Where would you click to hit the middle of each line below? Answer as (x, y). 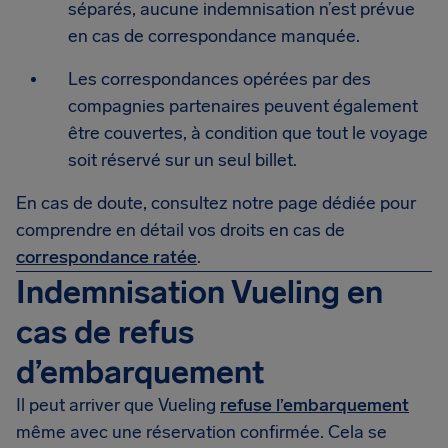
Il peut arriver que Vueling (118, 405)
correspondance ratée (106, 257)
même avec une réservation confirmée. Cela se (201, 432)
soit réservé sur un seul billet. (182, 160)
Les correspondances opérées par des (219, 79)
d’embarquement (140, 372)
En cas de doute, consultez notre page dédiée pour (216, 203)
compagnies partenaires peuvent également (243, 106)
